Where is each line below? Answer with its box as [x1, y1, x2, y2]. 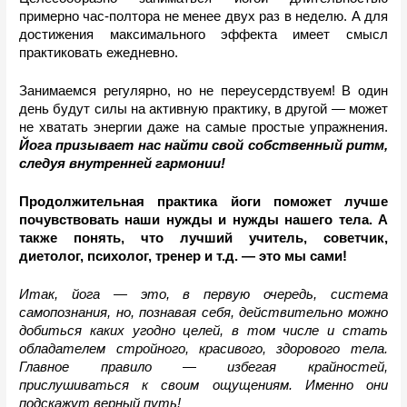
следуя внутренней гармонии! [19, 156, 226, 172]
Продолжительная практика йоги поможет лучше [19, 194, 388, 209]
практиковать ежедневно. [19, 45, 183, 61]
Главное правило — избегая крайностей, [19, 359, 388, 374]
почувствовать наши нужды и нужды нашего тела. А [19, 212, 388, 227]
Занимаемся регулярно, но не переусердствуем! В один [19, 84, 388, 99]
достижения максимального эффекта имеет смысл [19, 27, 388, 43]
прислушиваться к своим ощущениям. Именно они [19, 377, 388, 392]
